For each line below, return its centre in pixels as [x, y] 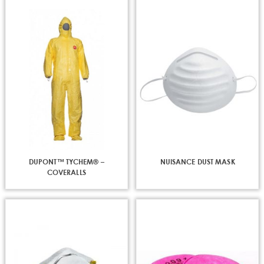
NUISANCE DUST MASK [197, 161]
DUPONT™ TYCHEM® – [66, 161]
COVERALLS [66, 172]
